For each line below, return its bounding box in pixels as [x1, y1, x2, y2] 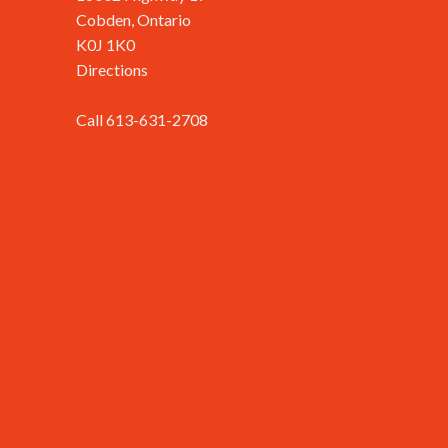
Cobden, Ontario [76, 10, 191, 30]
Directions [76, 60, 148, 80]
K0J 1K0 [76, 35, 135, 55]
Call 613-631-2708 [76, 110, 208, 130]
